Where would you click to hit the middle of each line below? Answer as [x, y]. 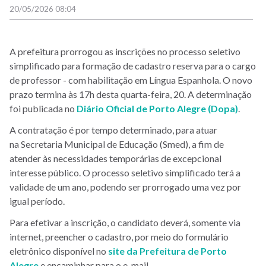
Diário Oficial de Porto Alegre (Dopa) [157, 108]
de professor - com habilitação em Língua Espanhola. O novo [131, 80]
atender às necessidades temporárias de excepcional [115, 158]
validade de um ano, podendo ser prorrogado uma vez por [125, 186]
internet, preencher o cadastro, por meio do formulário [119, 236]
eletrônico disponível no [59, 251]
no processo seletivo [198, 51]
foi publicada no [43, 108]
